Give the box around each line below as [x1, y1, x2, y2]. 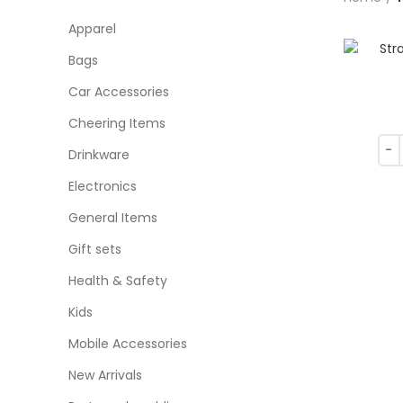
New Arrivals [68, 366, 142, 384]
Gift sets [68, 240, 121, 258]
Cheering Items [68, 114, 166, 132]
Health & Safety [68, 272, 167, 290]
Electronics [68, 177, 137, 195]
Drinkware [68, 146, 130, 164]
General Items [68, 209, 157, 227]
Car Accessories [68, 83, 169, 101]
